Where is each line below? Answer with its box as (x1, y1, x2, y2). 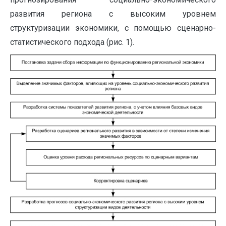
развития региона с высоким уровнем (10, 9, 216, 19)
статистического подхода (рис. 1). (10, 37, 134, 47)
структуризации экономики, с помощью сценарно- (10, 23, 216, 33)
